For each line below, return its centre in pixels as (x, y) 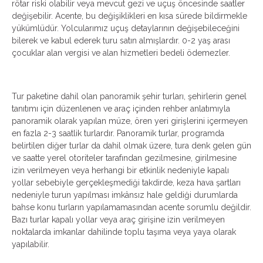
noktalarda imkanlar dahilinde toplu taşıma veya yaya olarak (124, 232)
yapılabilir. (31, 244)
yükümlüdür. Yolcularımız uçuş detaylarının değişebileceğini (126, 28)
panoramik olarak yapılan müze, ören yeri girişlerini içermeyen (130, 121)
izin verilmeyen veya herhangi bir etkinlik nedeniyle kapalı (120, 170)
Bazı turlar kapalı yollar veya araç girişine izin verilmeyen (118, 219)
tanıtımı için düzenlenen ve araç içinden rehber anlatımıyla (121, 108)
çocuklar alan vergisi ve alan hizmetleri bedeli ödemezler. (121, 53)
